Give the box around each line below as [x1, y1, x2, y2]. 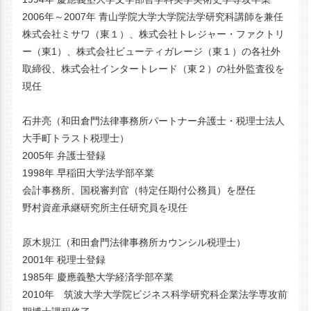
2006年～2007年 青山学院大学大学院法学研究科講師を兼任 [22, 10, 284, 22]
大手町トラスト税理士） [22, 132, 130, 144]
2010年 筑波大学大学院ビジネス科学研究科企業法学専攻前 [22, 288, 288, 300]
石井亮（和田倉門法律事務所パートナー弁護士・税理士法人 [22, 115, 285, 126]
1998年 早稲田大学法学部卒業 [22, 167, 155, 178]
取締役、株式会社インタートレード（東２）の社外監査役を [22, 62, 285, 74]
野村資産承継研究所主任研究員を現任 [22, 201, 188, 213]
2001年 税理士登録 [22, 253, 106, 265]
